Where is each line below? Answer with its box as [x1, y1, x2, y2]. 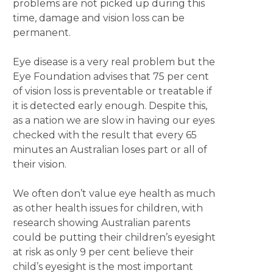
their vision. [12, 158, 66, 170]
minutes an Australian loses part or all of [12, 144, 207, 155]
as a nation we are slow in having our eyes [12, 115, 214, 126]
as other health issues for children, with [12, 202, 203, 214]
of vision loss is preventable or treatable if [12, 85, 212, 97]
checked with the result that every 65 [12, 129, 197, 141]
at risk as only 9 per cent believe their [12, 246, 194, 258]
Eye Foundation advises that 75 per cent [12, 71, 209, 82]
